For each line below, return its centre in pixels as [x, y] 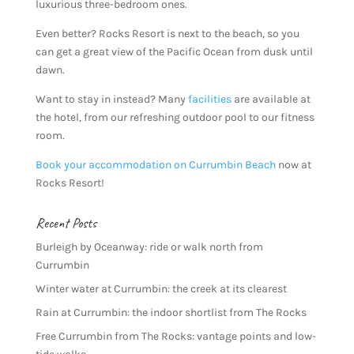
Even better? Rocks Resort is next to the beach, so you [167, 33]
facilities [209, 99]
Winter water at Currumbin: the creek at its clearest [161, 288]
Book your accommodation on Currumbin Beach [155, 164]
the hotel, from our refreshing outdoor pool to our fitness [175, 117]
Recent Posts [66, 222]
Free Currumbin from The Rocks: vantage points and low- [175, 336]
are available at [271, 99]
